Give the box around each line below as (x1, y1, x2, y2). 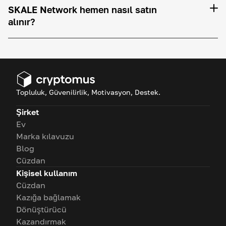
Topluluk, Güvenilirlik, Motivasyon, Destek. (16, 88, 160, 96)
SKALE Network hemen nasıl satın (8, 4, 157, 15)
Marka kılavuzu (16, 131, 74, 141)
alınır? (8, 16, 35, 27)
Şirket (16, 107, 39, 117)
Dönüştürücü (16, 204, 67, 214)
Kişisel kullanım (16, 168, 77, 178)
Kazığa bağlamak (16, 192, 81, 202)
